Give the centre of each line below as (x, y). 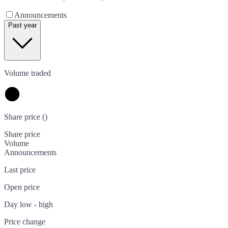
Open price (22, 187)
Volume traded (27, 73)
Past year (22, 25)
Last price (20, 170)
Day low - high (28, 205)
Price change (25, 222)
